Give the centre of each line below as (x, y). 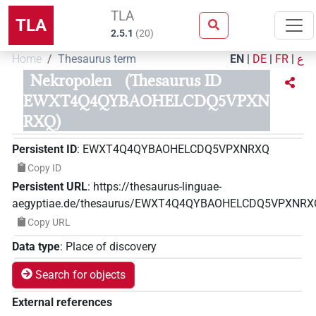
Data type (36, 247)
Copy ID (44, 168)
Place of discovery (111, 247)
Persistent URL (50, 186)
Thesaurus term (97, 59)
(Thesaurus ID (173, 80)
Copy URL (49, 222)
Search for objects (80, 274)
